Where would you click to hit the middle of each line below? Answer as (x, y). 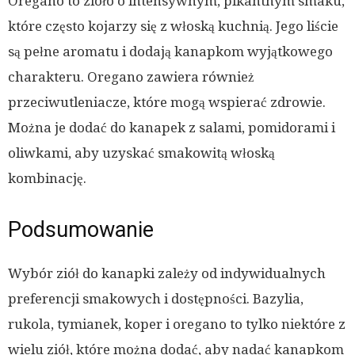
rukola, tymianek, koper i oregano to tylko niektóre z (177, 324)
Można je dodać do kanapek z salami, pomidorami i (172, 128)
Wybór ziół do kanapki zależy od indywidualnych (167, 274)
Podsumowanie (81, 230)
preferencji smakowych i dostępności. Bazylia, (156, 299)
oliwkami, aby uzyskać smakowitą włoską (141, 153)
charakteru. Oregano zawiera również (131, 77)
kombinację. (47, 179)
